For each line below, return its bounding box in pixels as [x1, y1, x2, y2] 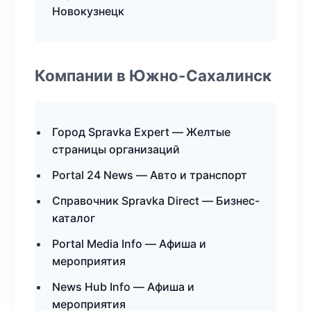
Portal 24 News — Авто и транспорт [52, 168, 247, 182]
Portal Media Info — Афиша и [52, 237, 206, 251]
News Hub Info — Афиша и [52, 280, 194, 294]
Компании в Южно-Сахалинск [35, 66, 271, 85]
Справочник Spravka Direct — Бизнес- [52, 194, 260, 208]
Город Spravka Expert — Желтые [52, 125, 230, 139]
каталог [52, 211, 95, 225]
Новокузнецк [52, 4, 124, 18]
